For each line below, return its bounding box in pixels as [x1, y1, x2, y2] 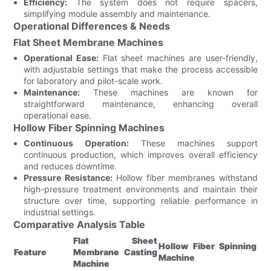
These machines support [129, 137, 258, 148]
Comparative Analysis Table [13, 218, 146, 230]
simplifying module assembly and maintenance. [24, 8, 211, 19]
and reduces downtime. [24, 160, 117, 171]
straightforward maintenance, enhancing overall [24, 98, 258, 109]
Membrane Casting [73, 246, 158, 257]
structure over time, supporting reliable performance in [24, 195, 258, 206]
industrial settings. [24, 206, 96, 217]
